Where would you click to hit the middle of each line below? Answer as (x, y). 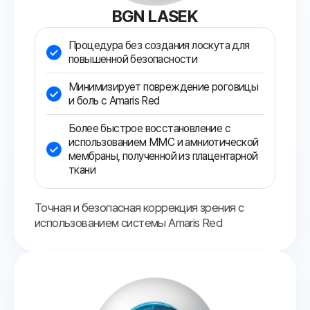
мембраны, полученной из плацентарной (163, 156)
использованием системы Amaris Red (129, 222)
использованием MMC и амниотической (164, 142)
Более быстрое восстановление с (149, 128)
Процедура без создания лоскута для (159, 45)
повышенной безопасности (133, 59)
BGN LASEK (155, 16)
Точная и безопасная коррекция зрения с (139, 207)
